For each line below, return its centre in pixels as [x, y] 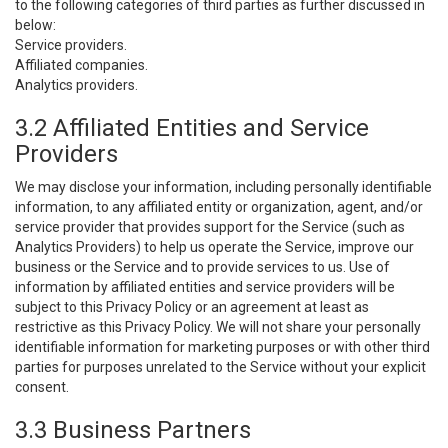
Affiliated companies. [81, 65]
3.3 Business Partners [133, 430]
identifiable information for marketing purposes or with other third [222, 347]
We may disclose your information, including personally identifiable [223, 187]
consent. [42, 387]
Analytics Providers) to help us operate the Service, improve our [214, 247]
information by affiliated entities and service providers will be [205, 287]
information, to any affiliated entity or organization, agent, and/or [219, 207]
